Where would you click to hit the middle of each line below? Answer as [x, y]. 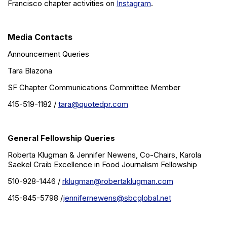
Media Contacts [40, 37]
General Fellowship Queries [61, 138]
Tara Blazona [30, 71]
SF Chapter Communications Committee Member [94, 88]
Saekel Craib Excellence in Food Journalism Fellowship [102, 165]
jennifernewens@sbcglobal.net [117, 198]
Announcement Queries [48, 54]
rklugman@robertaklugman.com [118, 181]
